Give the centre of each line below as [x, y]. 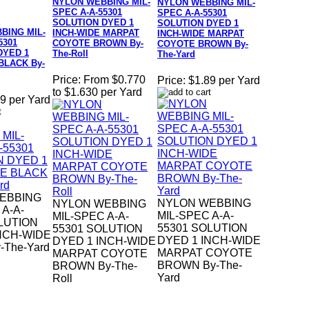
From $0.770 [114, 80]
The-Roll [70, 54]
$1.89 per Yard [224, 81]
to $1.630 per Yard [97, 92]
